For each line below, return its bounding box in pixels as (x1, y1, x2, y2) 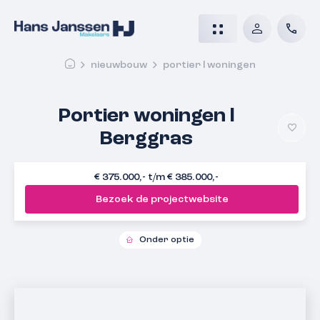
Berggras (99, 129, 193, 149)
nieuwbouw (90, 60, 147, 70)
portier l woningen (162, 60, 256, 70)
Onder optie (139, 235, 194, 244)
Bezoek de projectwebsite (95, 194, 229, 204)
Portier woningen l (58, 106, 234, 126)
